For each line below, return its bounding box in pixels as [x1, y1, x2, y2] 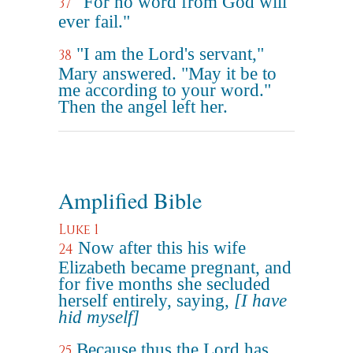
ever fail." [58, 12, 130, 32]
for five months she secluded [58, 274, 270, 294]
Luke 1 [58, 221, 98, 239]
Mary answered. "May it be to [58, 64, 277, 84]
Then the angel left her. [58, 97, 228, 117]
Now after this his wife [78, 238, 246, 258]
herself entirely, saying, [58, 291, 234, 310]
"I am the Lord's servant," [76, 44, 264, 64]
